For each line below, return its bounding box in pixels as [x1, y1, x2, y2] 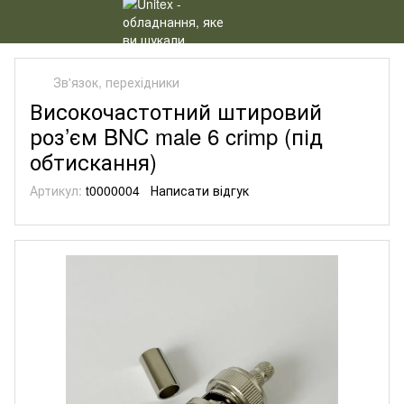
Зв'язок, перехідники [53, 73, 179, 91]
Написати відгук [151, 181, 249, 199]
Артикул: [30, 181, 82, 199]
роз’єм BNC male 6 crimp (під [30, 120, 323, 151]
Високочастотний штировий [30, 95, 322, 126]
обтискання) [30, 145, 157, 177]
